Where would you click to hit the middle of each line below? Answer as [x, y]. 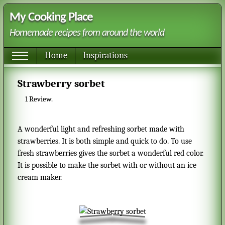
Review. [40, 99]
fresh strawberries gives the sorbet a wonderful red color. [111, 153]
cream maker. [40, 177]
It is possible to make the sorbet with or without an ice [107, 165]
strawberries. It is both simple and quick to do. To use [105, 141]
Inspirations [105, 55]
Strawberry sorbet [64, 83]
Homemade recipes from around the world [87, 33]
